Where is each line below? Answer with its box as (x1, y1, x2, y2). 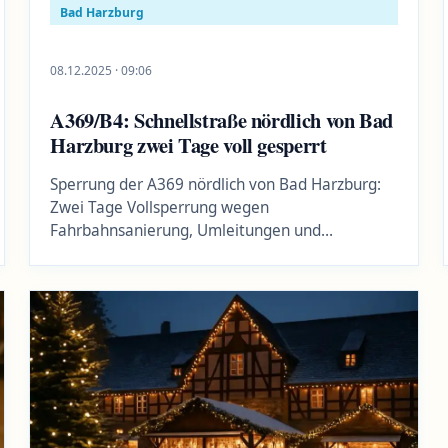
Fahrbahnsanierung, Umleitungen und (50, 219, 322, 241)
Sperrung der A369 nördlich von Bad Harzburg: (50, 173, 382, 195)
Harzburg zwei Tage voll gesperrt (50, 129, 327, 160)
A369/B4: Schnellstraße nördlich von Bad (50, 104, 393, 135)
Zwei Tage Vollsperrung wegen (50, 196, 270, 218)
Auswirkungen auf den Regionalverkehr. (50, 242, 334, 264)
